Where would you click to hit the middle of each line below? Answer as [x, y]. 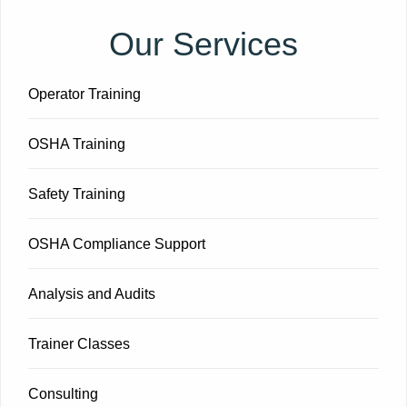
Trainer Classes [79, 344]
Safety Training [77, 194]
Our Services [203, 45]
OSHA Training [77, 144]
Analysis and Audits [92, 294]
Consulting [63, 394]
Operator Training [84, 94]
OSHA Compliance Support [117, 244]
